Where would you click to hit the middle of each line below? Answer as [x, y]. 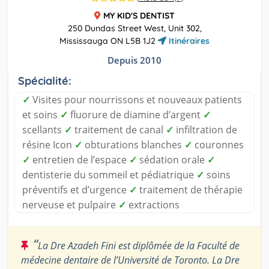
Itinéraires [188, 41]
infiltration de [205, 130]
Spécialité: [45, 81]
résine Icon [48, 145]
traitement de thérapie [190, 190]
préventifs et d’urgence [76, 190]
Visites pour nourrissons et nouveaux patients [136, 100]
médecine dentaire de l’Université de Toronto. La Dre [130, 260]
